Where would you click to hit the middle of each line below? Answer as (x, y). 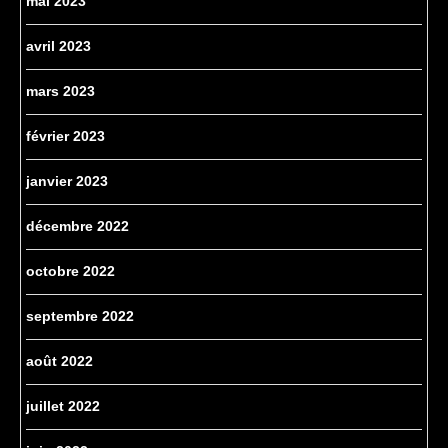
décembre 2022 (77, 226)
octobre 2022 (70, 271)
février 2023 (65, 136)
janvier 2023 (67, 181)
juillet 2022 (63, 406)
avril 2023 (58, 46)
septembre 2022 (80, 316)
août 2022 (59, 361)
